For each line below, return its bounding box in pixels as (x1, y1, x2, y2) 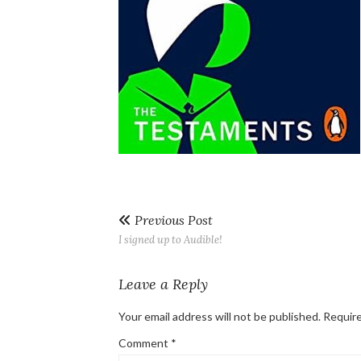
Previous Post (131, 212, 213, 228)
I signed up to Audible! (118, 233, 222, 247)
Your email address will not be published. (118, 309, 321, 323)
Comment (118, 336, 171, 350)
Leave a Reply (118, 275, 208, 293)
